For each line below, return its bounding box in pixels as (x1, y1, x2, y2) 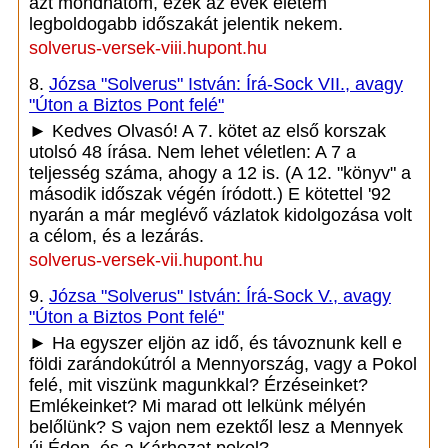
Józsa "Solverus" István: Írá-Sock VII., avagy (49, 74, 403, 94)
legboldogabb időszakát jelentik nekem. (29, 14, 343, 34)
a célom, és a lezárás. (29, 226, 204, 246)
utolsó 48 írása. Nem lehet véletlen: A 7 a (29, 142, 356, 162)
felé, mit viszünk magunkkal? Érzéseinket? (29, 375, 368, 395)
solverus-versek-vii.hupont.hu (29, 250, 263, 270)
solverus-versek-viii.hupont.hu (29, 38, 267, 58)
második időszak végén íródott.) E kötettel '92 (29, 184, 391, 204)
